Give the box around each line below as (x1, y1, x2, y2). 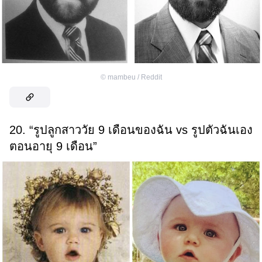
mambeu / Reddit (107, 73, 162, 81)
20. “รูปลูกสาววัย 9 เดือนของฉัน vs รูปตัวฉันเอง (9, 123, 253, 136)
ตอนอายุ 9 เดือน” (9, 139, 97, 153)
